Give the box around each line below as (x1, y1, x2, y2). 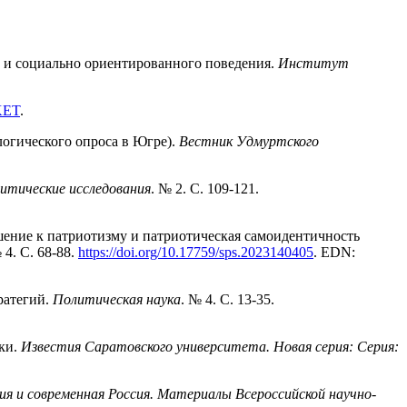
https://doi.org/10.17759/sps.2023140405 (78, 244, 313, 261)
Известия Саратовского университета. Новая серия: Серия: (21, 339, 399, 355)
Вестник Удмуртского (179, 134, 319, 150)
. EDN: (313, 244, 355, 261)
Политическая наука (53, 292, 181, 308)
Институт (278, 55, 349, 72)
